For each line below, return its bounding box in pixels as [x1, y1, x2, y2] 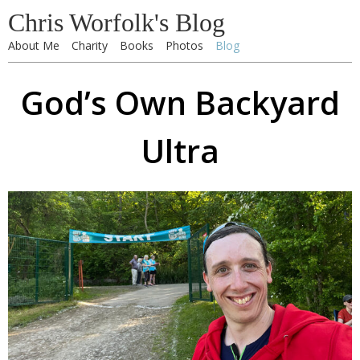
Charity [72, 38, 108, 53]
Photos [166, 38, 203, 53]
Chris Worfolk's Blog [8, 8, 225, 37]
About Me [8, 38, 59, 53]
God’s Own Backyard [20, 80, 340, 125]
